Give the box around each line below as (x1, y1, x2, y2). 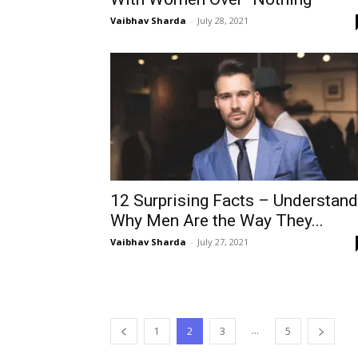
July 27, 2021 (197, 236, 249, 248)
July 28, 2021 (197, 14, 249, 26)
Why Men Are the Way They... (110, 211, 324, 230)
